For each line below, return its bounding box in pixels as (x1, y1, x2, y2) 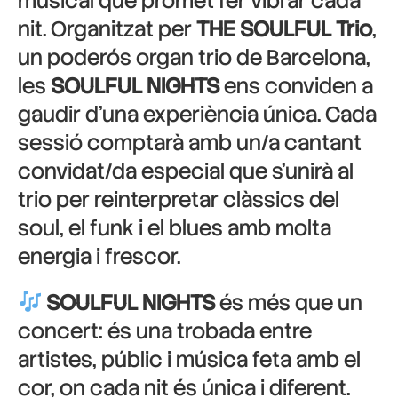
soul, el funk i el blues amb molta (18, 214, 331, 242)
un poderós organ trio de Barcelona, (18, 44, 370, 71)
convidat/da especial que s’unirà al (18, 157, 354, 185)
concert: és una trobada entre (18, 317, 312, 345)
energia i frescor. (18, 243, 180, 270)
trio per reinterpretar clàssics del (18, 186, 339, 213)
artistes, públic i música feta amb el (18, 346, 361, 373)
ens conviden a (219, 72, 373, 99)
